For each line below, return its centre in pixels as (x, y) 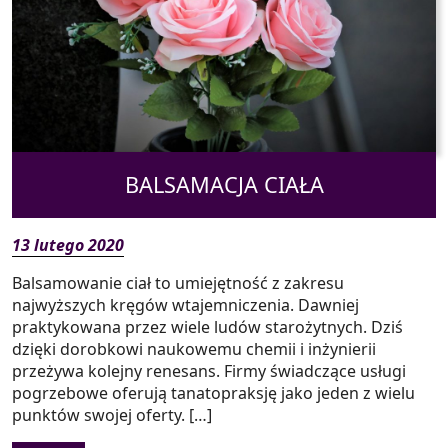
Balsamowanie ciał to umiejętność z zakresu (178, 282)
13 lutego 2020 (68, 244)
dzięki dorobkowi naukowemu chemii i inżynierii (194, 348)
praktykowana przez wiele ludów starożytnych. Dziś (207, 326)
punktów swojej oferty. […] (112, 414)
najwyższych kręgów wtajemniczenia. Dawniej (185, 304)
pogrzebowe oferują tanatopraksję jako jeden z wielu (213, 392)
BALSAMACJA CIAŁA (224, 184)
